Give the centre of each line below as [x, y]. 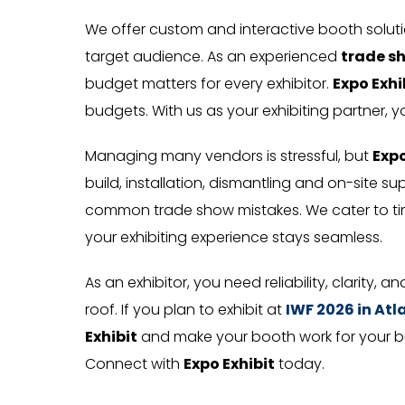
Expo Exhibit [229, 363]
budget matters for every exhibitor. [209, 83]
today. [300, 363]
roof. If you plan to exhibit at [185, 309]
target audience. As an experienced [213, 56]
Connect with [134, 363]
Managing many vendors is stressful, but [229, 155]
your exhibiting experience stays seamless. [234, 237]
